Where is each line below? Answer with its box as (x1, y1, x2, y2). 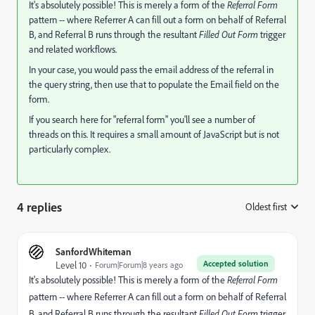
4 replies (17, 199, 62, 214)
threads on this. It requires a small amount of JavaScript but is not (29, 128, 279, 140)
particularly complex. (29, 143, 110, 155)
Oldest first (245, 200, 287, 212)
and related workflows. (29, 43, 117, 55)
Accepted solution (203, 258, 269, 269)
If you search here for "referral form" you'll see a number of (29, 113, 255, 125)
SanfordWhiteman (56, 245, 131, 257)
